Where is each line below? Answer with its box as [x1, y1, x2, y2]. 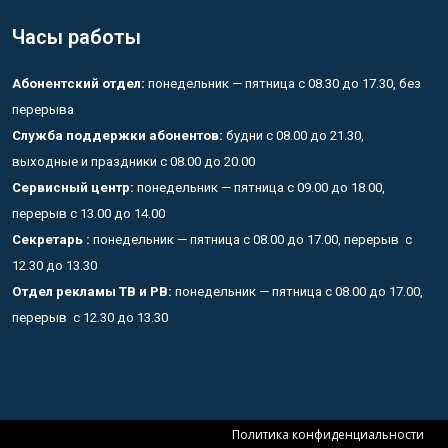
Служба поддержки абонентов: [12, 127, 223, 143]
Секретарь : [12, 231, 90, 247]
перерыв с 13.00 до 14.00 [12, 205, 165, 221]
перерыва [12, 101, 74, 117]
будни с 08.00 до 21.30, [223, 127, 364, 143]
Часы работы [12, 24, 141, 49]
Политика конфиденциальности [232, 425, 424, 443]
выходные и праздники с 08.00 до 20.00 [12, 153, 255, 169]
